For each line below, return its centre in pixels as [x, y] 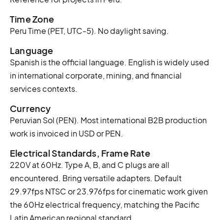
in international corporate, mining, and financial [96, 75]
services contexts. [44, 88]
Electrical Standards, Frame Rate [80, 153]
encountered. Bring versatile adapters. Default [96, 178]
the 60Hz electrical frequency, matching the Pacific [105, 204]
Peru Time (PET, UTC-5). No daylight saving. [89, 30]
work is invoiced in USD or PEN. [67, 133]
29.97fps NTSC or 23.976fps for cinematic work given [109, 191]
